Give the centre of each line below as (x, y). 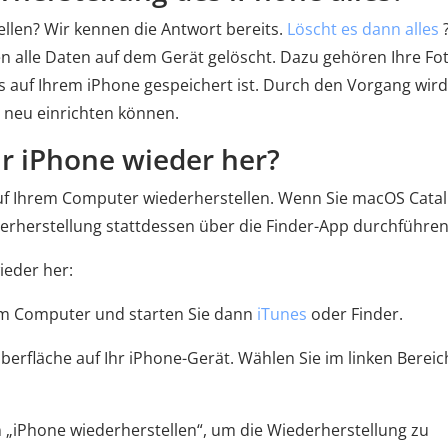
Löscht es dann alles (363, 29)
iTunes (282, 314)
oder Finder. (355, 314)
